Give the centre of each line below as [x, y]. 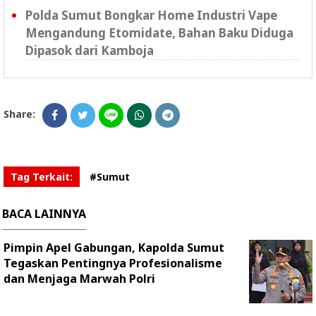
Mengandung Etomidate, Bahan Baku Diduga [159, 32]
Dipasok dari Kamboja [90, 50]
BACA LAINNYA [44, 213]
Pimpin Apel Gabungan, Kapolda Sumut [114, 247]
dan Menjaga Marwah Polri [79, 278]
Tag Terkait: [42, 176]
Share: [19, 114]
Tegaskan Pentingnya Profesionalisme [113, 263]
